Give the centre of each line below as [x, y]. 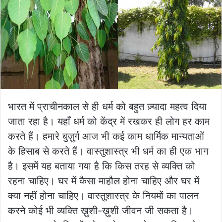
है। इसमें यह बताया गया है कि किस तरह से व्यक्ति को [102, 166]
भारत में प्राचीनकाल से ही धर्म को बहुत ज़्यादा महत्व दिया [107, 107]
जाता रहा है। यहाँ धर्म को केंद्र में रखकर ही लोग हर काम [109, 122]
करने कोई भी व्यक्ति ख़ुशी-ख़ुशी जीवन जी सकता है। [101, 211]
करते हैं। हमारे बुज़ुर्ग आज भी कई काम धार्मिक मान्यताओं [106, 137]
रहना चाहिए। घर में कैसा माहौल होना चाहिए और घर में [104, 181]
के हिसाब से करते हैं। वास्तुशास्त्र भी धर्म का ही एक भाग [108, 151]
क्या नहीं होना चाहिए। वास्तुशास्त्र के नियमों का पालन [103, 196]
